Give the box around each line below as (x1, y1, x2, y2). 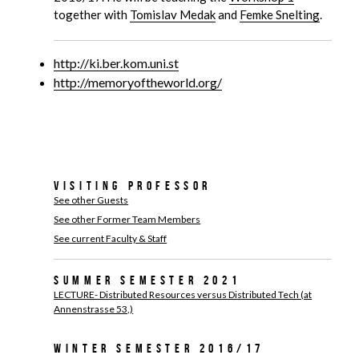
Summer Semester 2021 (54, 273, 241, 287)
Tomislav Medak (130, 7, 216, 22)
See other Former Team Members (54, 213, 201, 225)
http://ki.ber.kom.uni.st (54, 55, 179, 71)
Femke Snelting (240, 7, 321, 22)
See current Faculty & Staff (54, 232, 167, 244)
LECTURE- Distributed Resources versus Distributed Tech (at (54, 288, 313, 301)
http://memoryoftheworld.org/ (54, 75, 223, 90)
